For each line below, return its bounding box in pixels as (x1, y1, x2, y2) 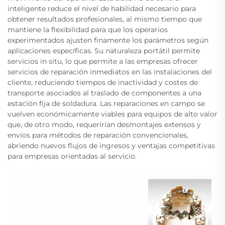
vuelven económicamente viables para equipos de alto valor (8, 109, 217, 119)
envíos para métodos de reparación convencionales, (8, 130, 188, 140)
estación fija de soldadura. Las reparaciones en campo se (8, 98, 205, 108)
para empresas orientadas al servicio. (8, 151, 137, 161)
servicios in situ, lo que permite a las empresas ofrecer (8, 56, 198, 66)
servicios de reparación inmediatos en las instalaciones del (8, 67, 212, 76)
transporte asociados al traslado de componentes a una (8, 88, 201, 97)
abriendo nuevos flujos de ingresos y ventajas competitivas (8, 141, 215, 150)
